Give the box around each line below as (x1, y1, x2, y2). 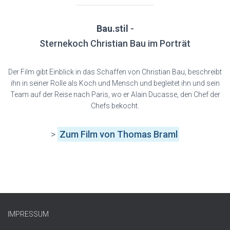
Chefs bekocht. (91, 102, 139, 110)
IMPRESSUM (8, 210, 49, 218)
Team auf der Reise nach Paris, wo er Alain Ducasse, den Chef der (10, 90, 220, 99)
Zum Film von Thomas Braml (59, 129, 178, 140)
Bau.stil (96, 23, 128, 34)
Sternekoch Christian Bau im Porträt (40, 38, 190, 49)
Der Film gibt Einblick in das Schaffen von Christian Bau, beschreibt (8, 68, 222, 76)
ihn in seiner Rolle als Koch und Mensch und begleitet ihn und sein (10, 79, 220, 87)
